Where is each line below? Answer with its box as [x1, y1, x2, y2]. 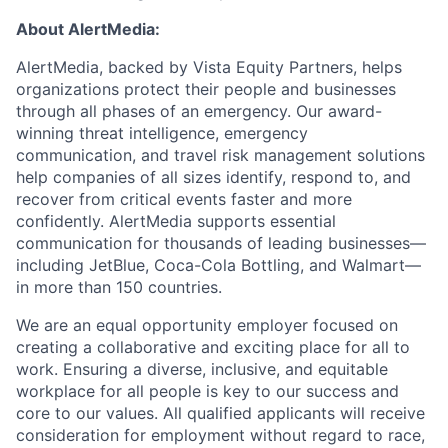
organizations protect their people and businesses [16, 78, 396, 99]
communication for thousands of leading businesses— [16, 232, 426, 253]
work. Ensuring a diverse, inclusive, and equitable [16, 358, 388, 379]
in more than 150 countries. [16, 276, 222, 297]
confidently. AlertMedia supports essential [16, 210, 336, 231]
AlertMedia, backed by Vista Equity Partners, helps [16, 56, 402, 77]
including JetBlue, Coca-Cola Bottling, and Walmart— [16, 254, 421, 275]
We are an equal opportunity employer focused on [16, 314, 398, 335]
